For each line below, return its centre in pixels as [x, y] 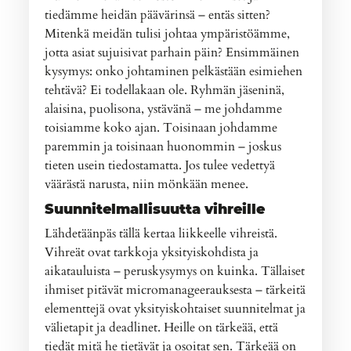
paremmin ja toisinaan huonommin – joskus [163, 146]
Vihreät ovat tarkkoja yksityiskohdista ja [152, 252]
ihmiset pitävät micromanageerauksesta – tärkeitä [175, 289]
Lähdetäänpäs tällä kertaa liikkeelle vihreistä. [161, 233]
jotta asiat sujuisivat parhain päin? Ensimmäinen [172, 52]
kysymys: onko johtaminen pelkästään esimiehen [174, 71]
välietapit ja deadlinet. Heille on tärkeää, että [162, 327]
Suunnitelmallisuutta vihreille [155, 208]
